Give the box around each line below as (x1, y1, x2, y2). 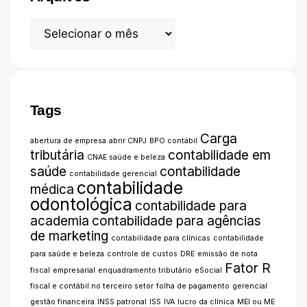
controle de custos (106, 249, 177, 259)
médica (29, 182, 74, 198)
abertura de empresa (29, 136, 106, 146)
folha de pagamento (156, 282, 230, 291)
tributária (29, 147, 84, 164)
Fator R (224, 260, 271, 277)
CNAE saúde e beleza (86, 153, 165, 162)
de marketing (29, 228, 108, 245)
